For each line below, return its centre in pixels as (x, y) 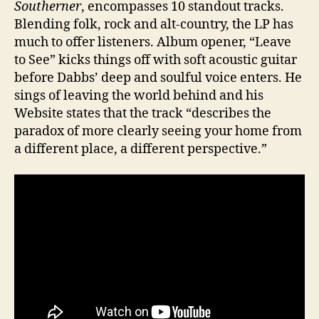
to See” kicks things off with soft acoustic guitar (156, 60)
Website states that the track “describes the (143, 114)
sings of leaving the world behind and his (139, 96)
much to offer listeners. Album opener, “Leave (153, 42)
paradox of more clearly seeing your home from (158, 131)
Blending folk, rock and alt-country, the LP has (154, 25)
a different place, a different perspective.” (141, 149)
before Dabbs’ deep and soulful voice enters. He (158, 78)
